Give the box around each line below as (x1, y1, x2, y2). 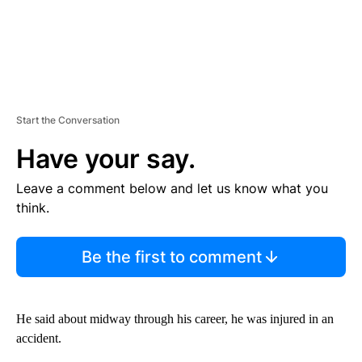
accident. (16, 330, 61, 345)
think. (16, 199, 49, 216)
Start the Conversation (16, 113, 120, 126)
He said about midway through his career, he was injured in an (16, 311, 334, 326)
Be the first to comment (81, 246, 262, 267)
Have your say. (16, 142, 196, 175)
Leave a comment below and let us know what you (16, 179, 328, 196)
